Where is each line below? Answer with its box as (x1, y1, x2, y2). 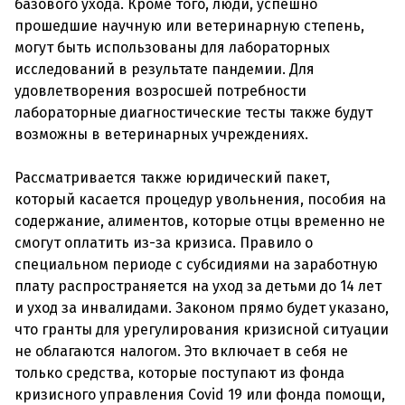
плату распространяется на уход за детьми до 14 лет (14, 278, 381, 295)
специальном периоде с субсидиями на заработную (14, 256, 378, 273)
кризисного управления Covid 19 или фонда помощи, (14, 386, 385, 403)
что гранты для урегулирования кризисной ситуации (14, 321, 389, 338)
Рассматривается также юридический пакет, (14, 169, 330, 186)
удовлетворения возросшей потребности (14, 82, 306, 99)
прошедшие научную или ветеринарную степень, (14, 17, 364, 34)
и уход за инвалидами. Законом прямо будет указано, (14, 299, 389, 316)
